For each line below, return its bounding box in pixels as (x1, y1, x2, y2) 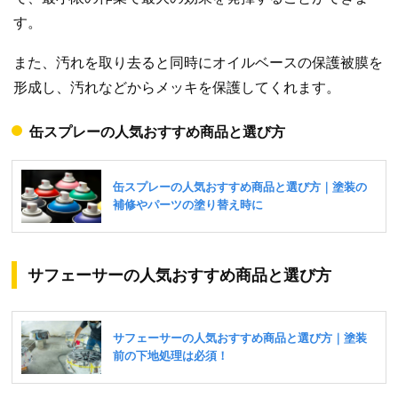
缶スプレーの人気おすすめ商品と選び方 (29, 124, 285, 140)
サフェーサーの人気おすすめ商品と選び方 (28, 267, 331, 285)
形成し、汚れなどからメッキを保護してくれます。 (13, 80, 340, 96)
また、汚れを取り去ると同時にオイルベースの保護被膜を (13, 55, 383, 71)
